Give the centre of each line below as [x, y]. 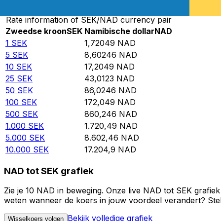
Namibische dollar [119, 31]
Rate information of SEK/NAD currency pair [89, 20]
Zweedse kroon [36, 31]
